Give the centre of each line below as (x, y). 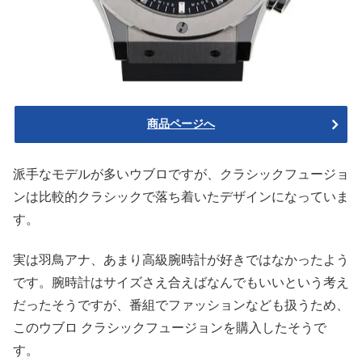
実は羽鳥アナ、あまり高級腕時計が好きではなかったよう (181, 260)
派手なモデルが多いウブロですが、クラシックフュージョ (181, 175)
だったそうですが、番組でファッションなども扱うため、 (181, 305)
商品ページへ (181, 123)
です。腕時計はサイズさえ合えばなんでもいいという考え (181, 283)
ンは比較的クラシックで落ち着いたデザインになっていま (181, 197)
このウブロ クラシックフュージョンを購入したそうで (170, 328)
